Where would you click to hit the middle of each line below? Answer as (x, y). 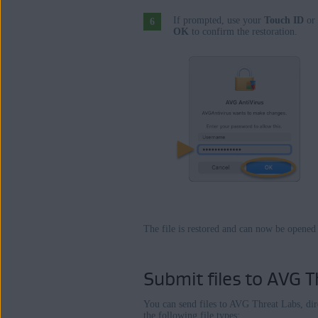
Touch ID (284, 21)
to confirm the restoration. (243, 32)
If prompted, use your (219, 21)
